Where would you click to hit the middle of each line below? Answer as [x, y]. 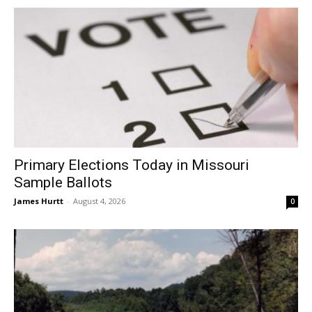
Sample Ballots [63, 183]
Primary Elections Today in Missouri [132, 165]
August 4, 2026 [99, 201]
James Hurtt [39, 201]
